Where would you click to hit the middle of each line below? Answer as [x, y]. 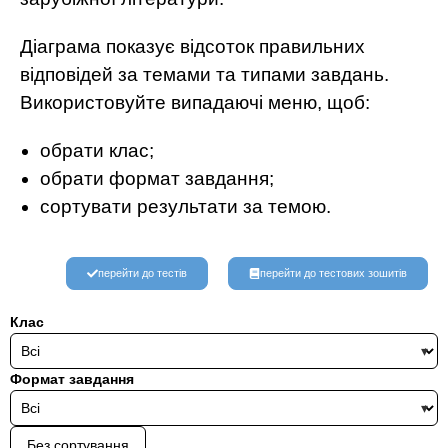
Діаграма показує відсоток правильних [192, 46]
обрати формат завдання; [157, 178]
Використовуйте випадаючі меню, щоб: [195, 102]
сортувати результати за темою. [185, 206]
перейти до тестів [142, 273]
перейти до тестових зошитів [333, 273]
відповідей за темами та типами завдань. [204, 74]
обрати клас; [97, 150]
